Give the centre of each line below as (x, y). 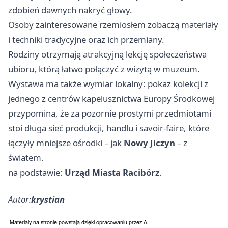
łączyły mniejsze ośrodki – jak (66, 142)
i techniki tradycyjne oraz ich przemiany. (86, 39)
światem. (26, 157)
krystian (48, 199)
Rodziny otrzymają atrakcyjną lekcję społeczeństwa (107, 54)
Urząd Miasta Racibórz (112, 172)
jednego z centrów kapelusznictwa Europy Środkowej (111, 98)
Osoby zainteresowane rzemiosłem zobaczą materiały (113, 24)
